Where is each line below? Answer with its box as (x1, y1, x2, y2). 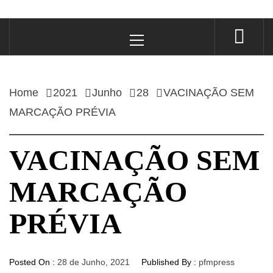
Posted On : (9, 257, 57, 267)
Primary (136, 20, 166, 30)
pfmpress (199, 257, 235, 267)
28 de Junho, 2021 (57, 257, 130, 267)
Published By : (139, 257, 199, 267)
